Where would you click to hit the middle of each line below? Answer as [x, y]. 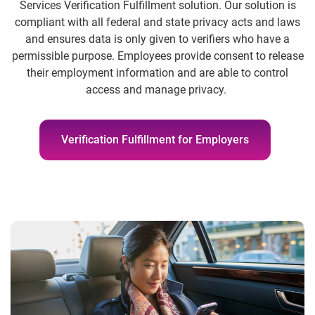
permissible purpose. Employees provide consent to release [157, 56]
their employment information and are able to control [157, 73]
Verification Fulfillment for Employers [155, 140]
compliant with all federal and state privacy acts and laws [157, 22]
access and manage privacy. [157, 90]
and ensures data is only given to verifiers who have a [157, 39]
